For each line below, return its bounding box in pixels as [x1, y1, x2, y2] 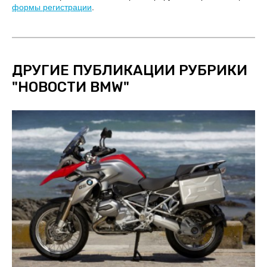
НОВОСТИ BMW [18, 78, 123, 95]
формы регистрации [12, 2, 92, 12]
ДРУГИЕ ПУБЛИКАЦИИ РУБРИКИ [12, 61, 247, 79]
